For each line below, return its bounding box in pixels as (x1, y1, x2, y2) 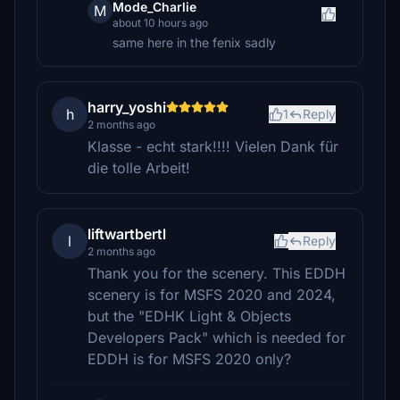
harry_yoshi (87, 98, 166, 116)
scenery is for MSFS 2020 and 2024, (87, 286, 336, 304)
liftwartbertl (87, 225, 166, 243)
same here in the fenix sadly (112, 35, 276, 50)
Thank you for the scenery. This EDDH (87, 264, 346, 282)
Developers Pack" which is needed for (87, 329, 346, 346)
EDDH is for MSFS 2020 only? (87, 350, 291, 368)
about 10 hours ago (112, 16, 208, 29)
